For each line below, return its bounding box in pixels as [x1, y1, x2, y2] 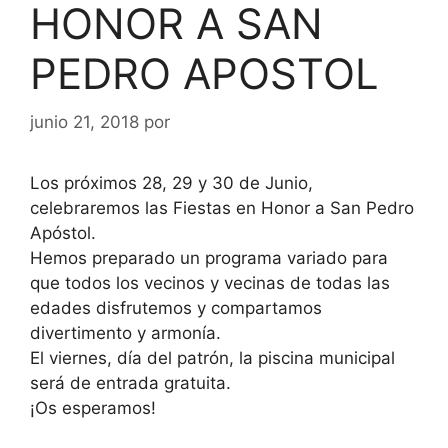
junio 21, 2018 [30, 112, 139, 132]
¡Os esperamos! [30, 398, 156, 418]
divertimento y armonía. [30, 323, 221, 343]
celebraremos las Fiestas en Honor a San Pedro [30, 198, 414, 218]
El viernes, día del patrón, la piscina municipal [30, 348, 395, 368]
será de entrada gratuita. [30, 373, 231, 393]
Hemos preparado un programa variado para [30, 248, 388, 268]
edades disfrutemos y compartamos [30, 298, 322, 318]
